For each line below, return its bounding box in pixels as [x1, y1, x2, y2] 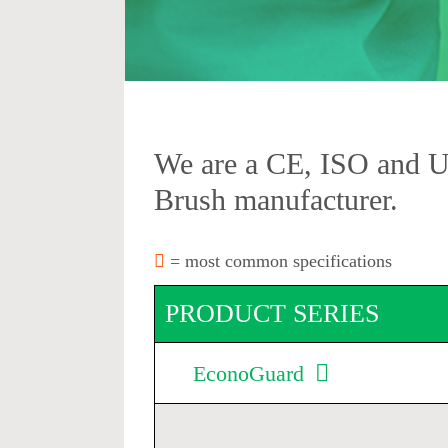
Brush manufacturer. [154, 183, 399, 216]
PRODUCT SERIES [165, 299, 380, 328]
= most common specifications [165, 251, 393, 271]
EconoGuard [192, 361, 310, 386]
